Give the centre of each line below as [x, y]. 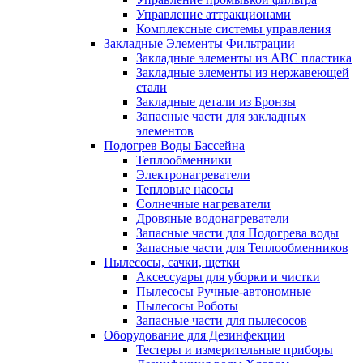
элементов [165, 130]
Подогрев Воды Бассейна [174, 145]
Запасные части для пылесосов [222, 320]
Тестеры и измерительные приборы [235, 349]
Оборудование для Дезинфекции [194, 335]
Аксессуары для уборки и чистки [228, 276]
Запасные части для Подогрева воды [237, 233]
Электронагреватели [193, 174]
